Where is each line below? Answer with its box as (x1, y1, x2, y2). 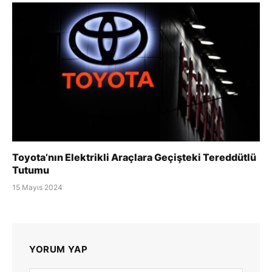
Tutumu (12, 164, 49, 177)
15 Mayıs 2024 (12, 183, 63, 192)
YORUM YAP (29, 243, 88, 256)
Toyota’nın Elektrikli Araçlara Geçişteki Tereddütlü (12, 151, 256, 164)
